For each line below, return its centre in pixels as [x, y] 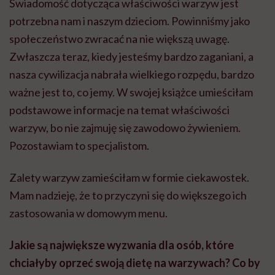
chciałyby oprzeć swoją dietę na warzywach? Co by [135, 262]
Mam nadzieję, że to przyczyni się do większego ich [128, 195]
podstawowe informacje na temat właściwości [119, 110]
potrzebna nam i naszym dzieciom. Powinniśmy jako [130, 21]
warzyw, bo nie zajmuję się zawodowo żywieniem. [125, 127]
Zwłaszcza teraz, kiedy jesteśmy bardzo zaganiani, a [131, 56]
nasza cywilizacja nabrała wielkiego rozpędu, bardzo [132, 74]
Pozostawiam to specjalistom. [79, 145]
